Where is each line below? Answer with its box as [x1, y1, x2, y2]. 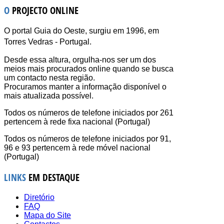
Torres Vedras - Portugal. [4, 37, 91, 46]
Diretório [24, 192, 54, 201]
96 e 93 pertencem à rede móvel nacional [4, 143, 150, 152]
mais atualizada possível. [4, 91, 93, 100]
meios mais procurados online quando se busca [4, 64, 173, 73]
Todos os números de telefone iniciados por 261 [4, 108, 173, 117]
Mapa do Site [24, 210, 71, 219]
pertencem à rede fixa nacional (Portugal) [4, 117, 150, 126]
